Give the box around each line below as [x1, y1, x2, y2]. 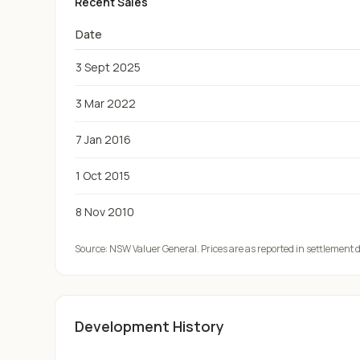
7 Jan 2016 [76, 132, 131, 147]
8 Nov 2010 [76, 204, 134, 219]
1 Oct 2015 [76, 168, 130, 183]
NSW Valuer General [109, 242, 197, 256]
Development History [75, 317, 224, 336]
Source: [75, 242, 108, 256]
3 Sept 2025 [76, 59, 141, 75]
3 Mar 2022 [76, 96, 136, 111]
